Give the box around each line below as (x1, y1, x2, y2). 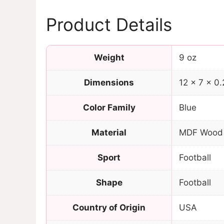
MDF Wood (179, 127, 223, 138)
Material (91, 127, 126, 138)
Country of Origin (72, 202, 145, 213)
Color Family (82, 102, 135, 113)
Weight (93, 52, 124, 63)
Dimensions (84, 77, 134, 88)
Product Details (46, 14, 172, 35)
